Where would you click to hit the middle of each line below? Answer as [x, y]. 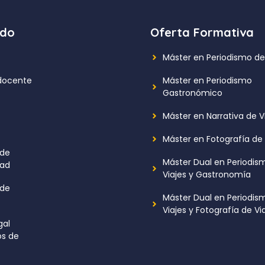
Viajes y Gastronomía [207, 174]
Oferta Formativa [202, 32]
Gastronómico [193, 93]
